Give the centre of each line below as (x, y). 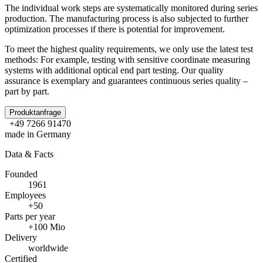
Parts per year (30, 216)
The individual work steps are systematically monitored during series (131, 8)
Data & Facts (29, 154)
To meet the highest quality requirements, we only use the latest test (129, 49)
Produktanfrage (35, 112)
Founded (21, 174)
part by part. (27, 91)
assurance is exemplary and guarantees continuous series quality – (126, 80)
